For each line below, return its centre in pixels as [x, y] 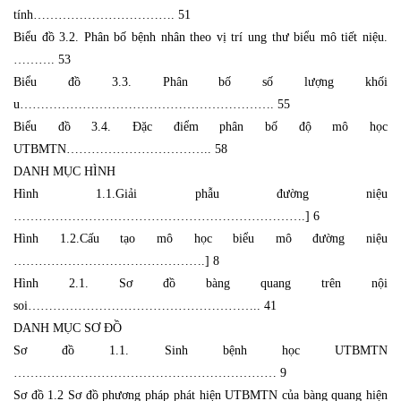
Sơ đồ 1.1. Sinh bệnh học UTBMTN [200, 350]
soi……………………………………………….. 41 [145, 305]
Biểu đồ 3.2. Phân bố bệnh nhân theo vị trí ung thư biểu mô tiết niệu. [200, 37]
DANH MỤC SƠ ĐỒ [68, 328]
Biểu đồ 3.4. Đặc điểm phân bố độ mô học [200, 126]
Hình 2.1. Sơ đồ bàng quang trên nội [200, 283]
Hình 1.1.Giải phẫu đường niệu [200, 193]
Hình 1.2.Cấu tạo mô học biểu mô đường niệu [200, 238]
